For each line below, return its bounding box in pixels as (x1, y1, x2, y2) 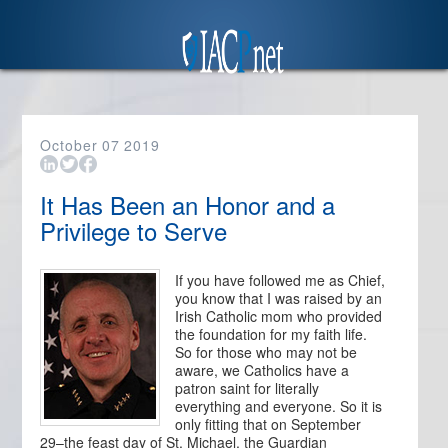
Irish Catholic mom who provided (175, 306, 383, 326)
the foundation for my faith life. (175, 324, 368, 344)
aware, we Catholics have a (175, 360, 350, 380)
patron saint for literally (175, 378, 320, 398)
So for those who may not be (175, 342, 358, 362)
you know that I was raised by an (175, 288, 383, 308)
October (40, 135, 99, 155)
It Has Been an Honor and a (40, 187, 336, 222)
